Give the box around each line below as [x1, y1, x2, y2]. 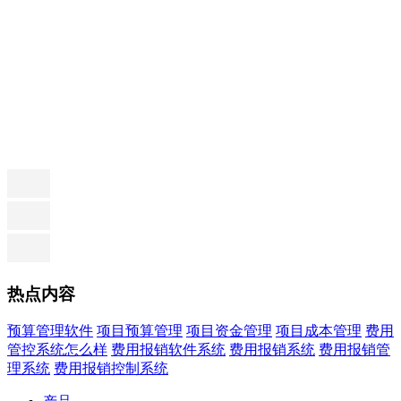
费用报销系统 [229, 342, 315, 358]
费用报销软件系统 [111, 342, 226, 358]
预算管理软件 [7, 323, 93, 339]
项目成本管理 [276, 323, 362, 339]
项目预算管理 [97, 323, 183, 339]
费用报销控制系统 [54, 361, 168, 377]
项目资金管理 [186, 323, 272, 339]
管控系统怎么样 [7, 342, 107, 358]
